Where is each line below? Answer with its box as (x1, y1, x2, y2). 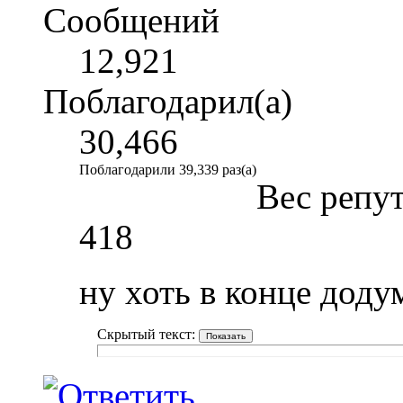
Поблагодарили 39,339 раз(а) (79, 162, 256, 178)
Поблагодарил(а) (43, 82, 292, 121)
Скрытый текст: (97, 327, 199, 343)
